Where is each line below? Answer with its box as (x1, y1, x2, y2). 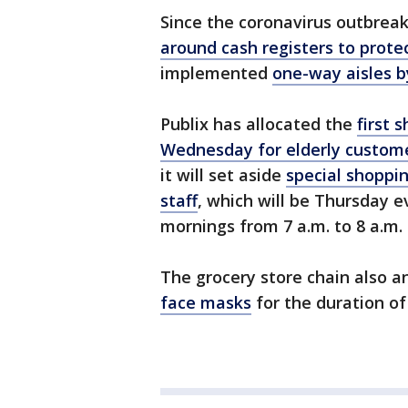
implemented (160, 62, 272, 84)
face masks (160, 291, 251, 313)
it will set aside (160, 164, 286, 186)
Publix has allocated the (160, 113, 357, 135)
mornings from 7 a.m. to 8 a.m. (160, 215, 403, 237)
